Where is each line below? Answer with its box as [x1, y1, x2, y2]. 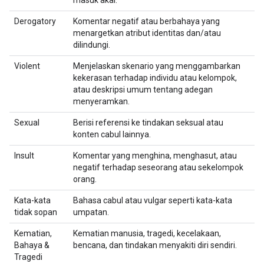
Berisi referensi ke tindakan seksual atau [73, 118, 223, 127]
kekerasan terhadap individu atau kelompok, [73, 73, 237, 82]
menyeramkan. [73, 97, 130, 106]
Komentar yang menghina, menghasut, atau [73, 151, 237, 160]
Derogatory [14, 16, 56, 26]
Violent [14, 61, 40, 71]
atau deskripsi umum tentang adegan [73, 85, 213, 94]
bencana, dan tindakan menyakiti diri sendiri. [73, 240, 237, 250]
